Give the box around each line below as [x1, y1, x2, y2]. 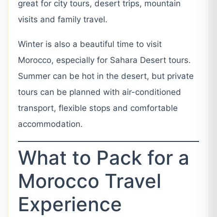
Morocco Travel [18, 169, 161, 193]
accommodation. [18, 119, 83, 129]
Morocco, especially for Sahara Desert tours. [18, 55, 191, 65]
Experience [18, 192, 122, 216]
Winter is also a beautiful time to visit [18, 39, 162, 49]
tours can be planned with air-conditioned [18, 87, 181, 97]
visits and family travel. [18, 15, 108, 24]
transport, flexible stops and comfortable [18, 103, 178, 113]
